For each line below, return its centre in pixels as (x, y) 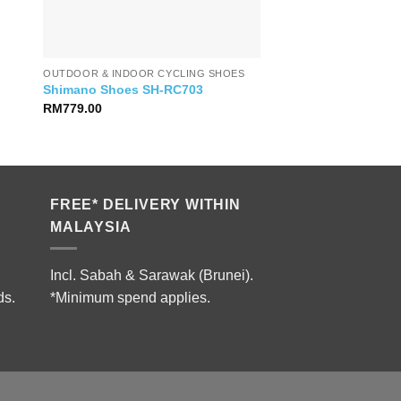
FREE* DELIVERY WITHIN (145, 204)
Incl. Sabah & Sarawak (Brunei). (152, 276)
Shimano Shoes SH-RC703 (124, 90)
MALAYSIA (91, 226)
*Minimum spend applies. (130, 298)
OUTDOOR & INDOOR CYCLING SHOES (144, 73)
